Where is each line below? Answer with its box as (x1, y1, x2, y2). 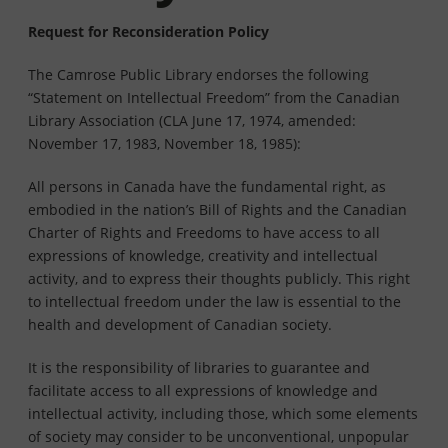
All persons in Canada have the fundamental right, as (28, 177, 386, 197)
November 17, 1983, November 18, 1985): (28, 134, 301, 154)
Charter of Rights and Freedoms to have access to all (28, 223, 380, 243)
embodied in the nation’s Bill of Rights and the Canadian (28, 200, 407, 220)
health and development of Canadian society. (28, 315, 332, 335)
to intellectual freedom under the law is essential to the (28, 292, 401, 312)
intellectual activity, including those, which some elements (28, 404, 418, 424)
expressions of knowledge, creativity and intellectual (28, 246, 378, 266)
